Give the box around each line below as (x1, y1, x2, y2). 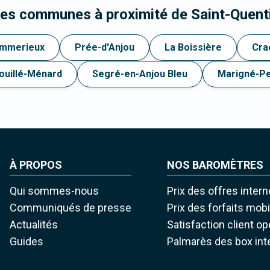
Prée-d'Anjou (75, 42, 134, 54)
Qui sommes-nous (9, 184, 99, 198)
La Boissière (165, 42, 222, 54)
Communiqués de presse (9, 201, 131, 215)
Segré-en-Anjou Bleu (92, 68, 187, 80)
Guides (9, 235, 43, 248)
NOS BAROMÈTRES (167, 159, 264, 172)
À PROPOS (9, 159, 62, 172)
